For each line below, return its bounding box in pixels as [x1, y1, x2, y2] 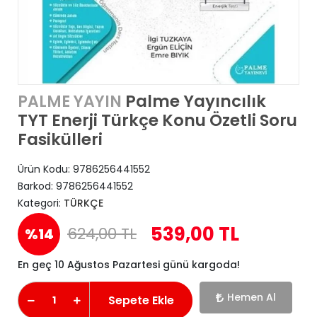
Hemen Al [227, 290, 276, 304]
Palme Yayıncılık [122, 90, 266, 113]
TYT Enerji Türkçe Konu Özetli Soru [18, 109, 297, 132]
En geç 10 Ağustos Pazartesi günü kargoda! [18, 258, 240, 272]
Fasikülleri [18, 128, 103, 151]
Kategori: [18, 196, 64, 210]
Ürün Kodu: [18, 162, 73, 176]
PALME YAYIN [18, 91, 122, 113]
